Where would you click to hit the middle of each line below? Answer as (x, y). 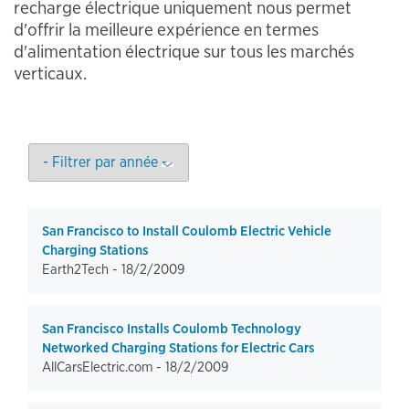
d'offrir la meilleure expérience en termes (166, 30)
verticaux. (50, 73)
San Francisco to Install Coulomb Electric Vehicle (187, 231)
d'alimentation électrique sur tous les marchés (184, 52)
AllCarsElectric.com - (104, 367)
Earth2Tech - (82, 269)
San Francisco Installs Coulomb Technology (172, 329)
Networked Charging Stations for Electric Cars (178, 348)
